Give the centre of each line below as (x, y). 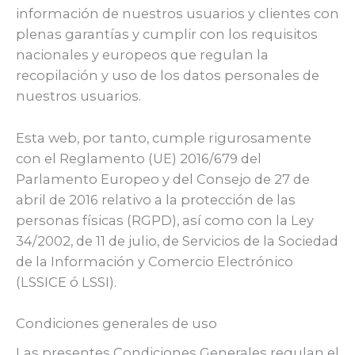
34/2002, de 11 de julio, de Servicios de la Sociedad (177, 240)
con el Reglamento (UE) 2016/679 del (139, 158)
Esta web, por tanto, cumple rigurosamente (164, 137)
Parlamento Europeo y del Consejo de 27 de (163, 179)
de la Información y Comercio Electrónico (155, 261)
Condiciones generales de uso (116, 323)
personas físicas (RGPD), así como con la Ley (165, 220)
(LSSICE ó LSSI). (66, 282)
